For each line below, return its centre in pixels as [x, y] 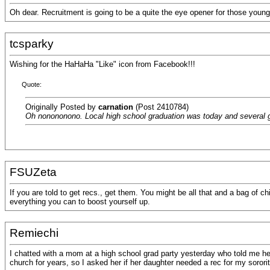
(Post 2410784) [161, 107]
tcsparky [32, 44]
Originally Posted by [62, 107]
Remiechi [34, 233]
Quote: [32, 85]
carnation [116, 107]
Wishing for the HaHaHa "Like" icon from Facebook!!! [102, 64]
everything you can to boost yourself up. [80, 202]
